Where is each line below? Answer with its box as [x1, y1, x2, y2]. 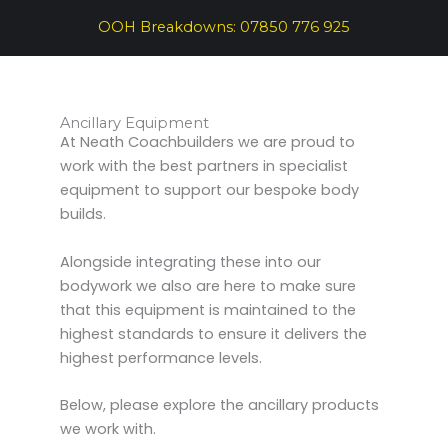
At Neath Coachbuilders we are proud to [60, 132, 355, 153]
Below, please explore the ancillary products [60, 394, 379, 415]
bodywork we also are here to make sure [60, 275, 356, 296]
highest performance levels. [60, 347, 262, 368]
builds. [60, 204, 110, 225]
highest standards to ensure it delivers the [60, 323, 367, 344]
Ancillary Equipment [60, 114, 209, 133]
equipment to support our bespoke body [60, 180, 359, 201]
